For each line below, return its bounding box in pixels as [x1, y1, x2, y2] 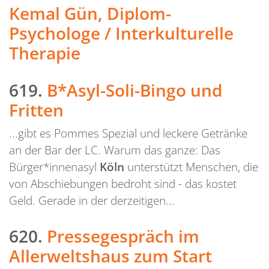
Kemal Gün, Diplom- [9, 2, 171, 25]
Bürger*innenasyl [9, 158, 100, 175]
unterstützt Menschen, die [124, 158, 258, 175]
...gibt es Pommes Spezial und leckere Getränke [9, 124, 247, 141]
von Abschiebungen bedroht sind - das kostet [9, 175, 237, 192]
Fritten [9, 98, 64, 121]
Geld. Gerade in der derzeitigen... [9, 192, 175, 208]
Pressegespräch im [47, 224, 199, 247]
